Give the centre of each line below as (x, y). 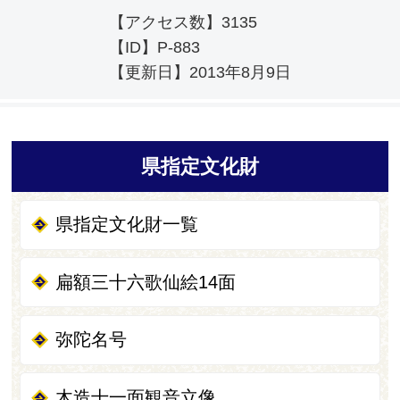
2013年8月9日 (240, 73)
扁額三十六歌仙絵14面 (146, 282)
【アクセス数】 (165, 23)
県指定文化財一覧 (127, 225)
